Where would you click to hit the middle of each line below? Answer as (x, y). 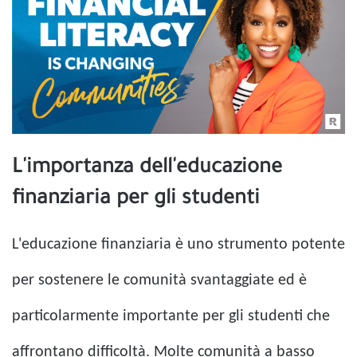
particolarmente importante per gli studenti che (171, 316)
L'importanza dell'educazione (147, 169)
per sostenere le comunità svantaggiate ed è (159, 280)
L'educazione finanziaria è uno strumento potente (178, 244)
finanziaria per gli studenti (136, 200)
